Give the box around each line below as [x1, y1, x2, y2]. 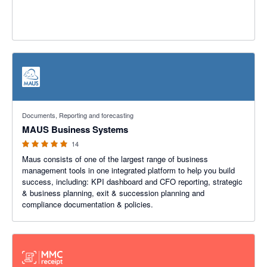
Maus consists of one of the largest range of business [22, 153, 208, 164]
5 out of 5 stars [13, 101, 65, 112]
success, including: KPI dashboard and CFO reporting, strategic [22, 176, 243, 187]
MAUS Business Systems [22, 123, 128, 136]
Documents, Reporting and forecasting [22, 110, 133, 120]
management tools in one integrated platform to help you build [22, 164, 235, 176]
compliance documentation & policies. [22, 198, 153, 210]
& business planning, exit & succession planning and [22, 187, 204, 198]
